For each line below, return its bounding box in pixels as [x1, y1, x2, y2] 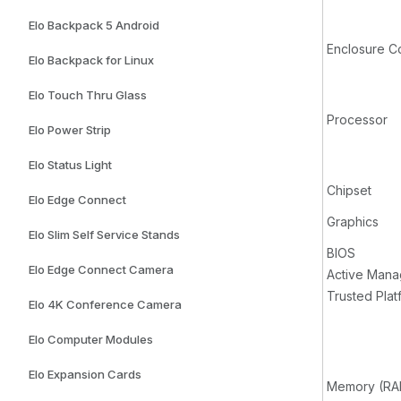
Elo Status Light [29, 158, 112, 173]
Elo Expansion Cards [29, 367, 141, 382]
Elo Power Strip [29, 123, 111, 138]
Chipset [327, 183, 371, 199]
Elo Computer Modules [29, 332, 153, 347]
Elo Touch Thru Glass [29, 88, 147, 103]
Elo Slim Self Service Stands [29, 227, 180, 243]
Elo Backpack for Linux [29, 53, 154, 68]
